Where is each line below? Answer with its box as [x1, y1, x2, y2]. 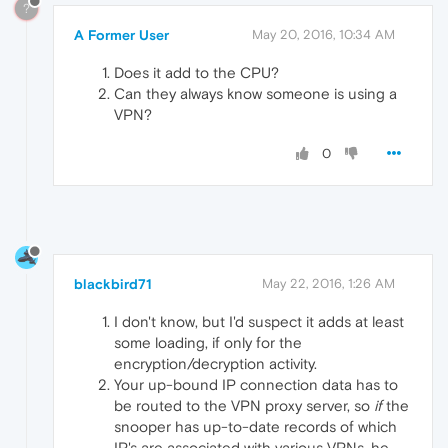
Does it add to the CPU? [114, 63, 279, 81]
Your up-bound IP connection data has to [114, 376, 398, 394]
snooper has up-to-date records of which [114, 418, 397, 436]
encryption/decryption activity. [114, 355, 317, 373]
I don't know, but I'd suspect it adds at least [114, 313, 404, 331]
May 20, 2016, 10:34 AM [252, 26, 395, 42]
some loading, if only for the [114, 334, 302, 352]
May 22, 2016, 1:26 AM [262, 276, 395, 292]
